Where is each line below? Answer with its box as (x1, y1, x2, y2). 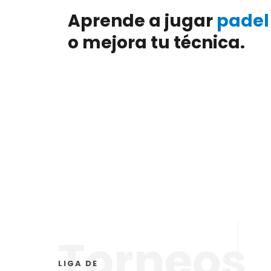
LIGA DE (58, 258, 98, 269)
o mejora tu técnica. (68, 31, 245, 54)
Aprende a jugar (68, 9, 217, 33)
